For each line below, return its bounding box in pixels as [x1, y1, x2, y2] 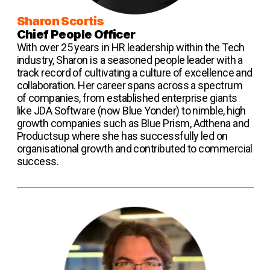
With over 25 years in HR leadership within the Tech [16, 41, 245, 54]
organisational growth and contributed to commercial [16, 142, 253, 155]
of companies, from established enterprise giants [16, 92, 237, 105]
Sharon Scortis [16, 14, 104, 29]
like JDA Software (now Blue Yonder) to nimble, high [16, 104, 246, 118]
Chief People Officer [16, 27, 136, 42]
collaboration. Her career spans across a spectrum [16, 79, 243, 92]
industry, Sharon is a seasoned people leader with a [16, 54, 243, 67]
